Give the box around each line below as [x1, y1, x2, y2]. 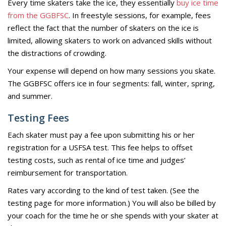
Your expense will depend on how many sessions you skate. [8, 65, 215, 76]
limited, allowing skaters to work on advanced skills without [8, 35, 212, 45]
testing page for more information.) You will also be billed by [8, 197, 216, 208]
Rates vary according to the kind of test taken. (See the [8, 185, 199, 195]
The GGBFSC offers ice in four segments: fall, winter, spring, [8, 78, 215, 88]
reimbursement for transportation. [8, 167, 128, 178]
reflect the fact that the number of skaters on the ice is [8, 22, 199, 33]
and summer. [8, 90, 52, 101]
